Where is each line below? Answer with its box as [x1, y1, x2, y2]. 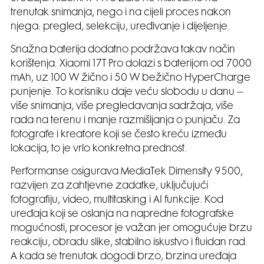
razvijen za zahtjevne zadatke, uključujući [11, 181, 208, 191]
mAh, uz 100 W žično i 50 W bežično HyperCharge [11, 73, 250, 83]
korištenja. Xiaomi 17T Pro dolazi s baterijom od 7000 [11, 59, 252, 69]
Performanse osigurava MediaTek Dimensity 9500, [11, 167, 243, 177]
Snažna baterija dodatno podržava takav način [11, 45, 235, 55]
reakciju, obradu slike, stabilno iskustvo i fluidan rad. [11, 237, 247, 247]
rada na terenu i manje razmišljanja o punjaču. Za [11, 115, 240, 126]
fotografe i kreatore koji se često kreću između [11, 130, 227, 140]
